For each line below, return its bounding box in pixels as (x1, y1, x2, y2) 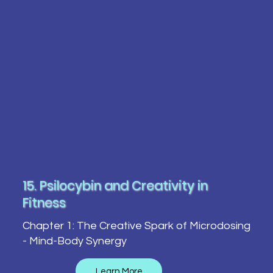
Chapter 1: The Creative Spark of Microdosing (22, 219, 250, 232)
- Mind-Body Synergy (22, 235, 127, 247)
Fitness (22, 194, 66, 212)
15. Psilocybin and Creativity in (22, 177, 208, 195)
